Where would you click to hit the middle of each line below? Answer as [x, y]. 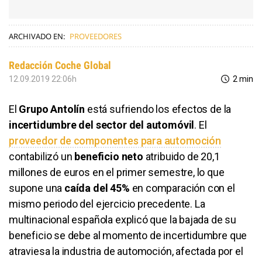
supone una [37, 188]
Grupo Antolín [52, 109]
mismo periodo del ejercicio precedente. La [107, 204]
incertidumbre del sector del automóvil [102, 125]
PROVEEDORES [96, 36]
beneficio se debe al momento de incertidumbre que [128, 235]
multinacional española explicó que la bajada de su [123, 219]
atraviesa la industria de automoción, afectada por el [126, 251]
